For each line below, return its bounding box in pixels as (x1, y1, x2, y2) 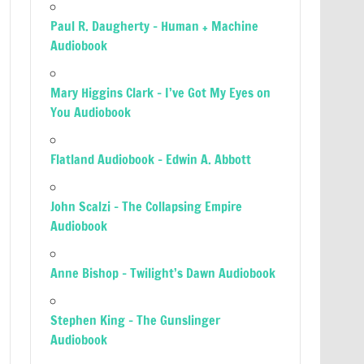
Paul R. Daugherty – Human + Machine (50, 17, 259, 35)
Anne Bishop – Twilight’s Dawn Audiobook (50, 264, 276, 282)
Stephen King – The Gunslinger (50, 311, 221, 329)
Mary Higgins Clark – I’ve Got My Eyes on (50, 84, 271, 102)
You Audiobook (50, 103, 132, 121)
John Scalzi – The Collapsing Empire (50, 197, 243, 215)
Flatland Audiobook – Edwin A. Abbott (50, 150, 252, 168)
